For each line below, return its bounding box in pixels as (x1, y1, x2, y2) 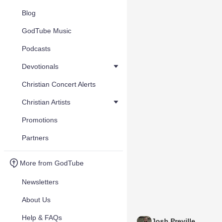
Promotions (22, 116, 57, 124)
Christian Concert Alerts (22, 80, 96, 88)
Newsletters (22, 178, 58, 186)
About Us (22, 196, 51, 204)
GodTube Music (22, 27, 71, 35)
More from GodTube (20, 159, 84, 167)
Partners (22, 134, 49, 142)
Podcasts (22, 45, 51, 53)
